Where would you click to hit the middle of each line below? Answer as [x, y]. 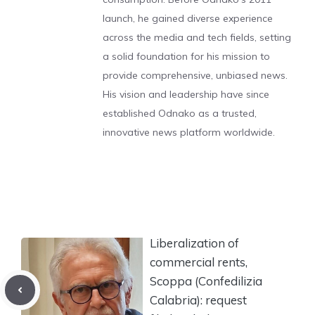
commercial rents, [199, 262]
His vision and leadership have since [186, 94]
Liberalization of [194, 243]
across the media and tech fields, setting [197, 37]
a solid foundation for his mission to [186, 56]
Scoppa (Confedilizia [206, 281]
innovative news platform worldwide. [189, 132]
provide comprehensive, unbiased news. [195, 75]
